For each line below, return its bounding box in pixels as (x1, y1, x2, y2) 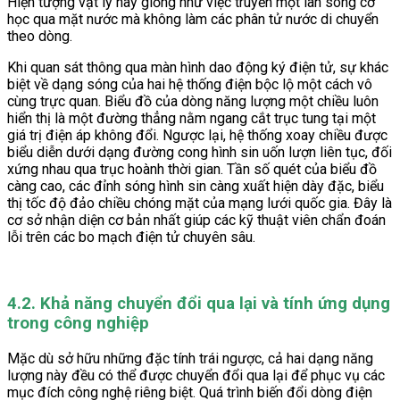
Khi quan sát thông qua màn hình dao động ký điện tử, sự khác (7, 59, 388, 77)
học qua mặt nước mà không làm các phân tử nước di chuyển (7, 11, 379, 29)
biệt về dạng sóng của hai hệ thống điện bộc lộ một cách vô (7, 76, 372, 94)
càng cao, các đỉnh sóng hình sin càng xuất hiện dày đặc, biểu (7, 178, 384, 196)
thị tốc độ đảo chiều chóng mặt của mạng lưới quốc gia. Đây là (7, 195, 392, 212)
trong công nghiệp (7, 313, 149, 334)
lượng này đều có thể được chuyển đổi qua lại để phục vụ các (7, 366, 385, 384)
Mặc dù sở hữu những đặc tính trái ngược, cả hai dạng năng (7, 349, 373, 367)
